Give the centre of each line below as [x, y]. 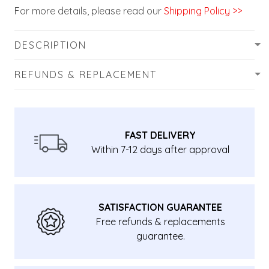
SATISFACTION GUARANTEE [161, 207]
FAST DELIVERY [161, 135]
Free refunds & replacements [160, 221]
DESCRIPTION [50, 45]
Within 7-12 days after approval [160, 149]
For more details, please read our [88, 11]
